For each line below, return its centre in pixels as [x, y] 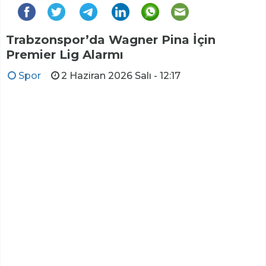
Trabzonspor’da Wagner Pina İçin [111, 39]
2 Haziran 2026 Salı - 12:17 [121, 75]
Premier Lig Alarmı [65, 54]
